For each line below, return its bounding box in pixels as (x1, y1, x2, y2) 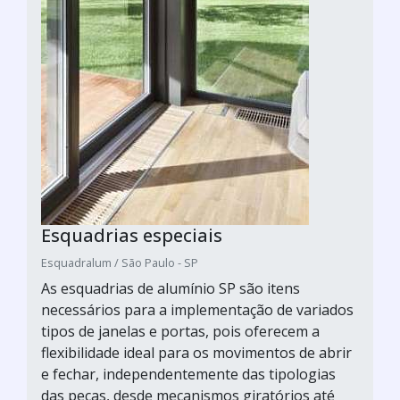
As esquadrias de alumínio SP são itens (41, 278, 300, 298)
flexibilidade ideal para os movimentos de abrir (41, 342, 352, 362)
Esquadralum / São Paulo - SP (41, 254, 198, 271)
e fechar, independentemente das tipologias (41, 363, 336, 384)
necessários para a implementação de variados (41, 299, 354, 320)
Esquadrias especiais (41, 222, 222, 247)
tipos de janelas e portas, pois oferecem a (41, 321, 320, 341)
